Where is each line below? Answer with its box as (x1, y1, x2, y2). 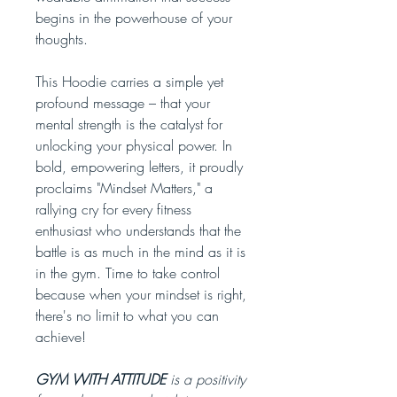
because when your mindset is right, (35, 284, 246, 305)
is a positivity (166, 370, 245, 390)
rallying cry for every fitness (35, 199, 191, 220)
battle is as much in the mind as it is (35, 242, 245, 262)
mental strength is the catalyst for (35, 114, 222, 135)
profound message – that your (35, 93, 210, 113)
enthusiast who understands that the (35, 221, 241, 241)
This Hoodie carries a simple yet (35, 72, 223, 92)
